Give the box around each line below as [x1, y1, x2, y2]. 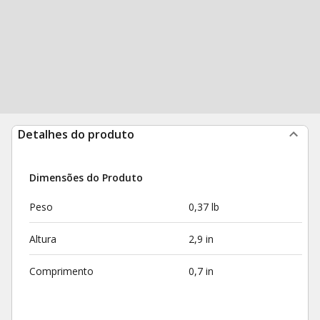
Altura [29, 232, 56, 246]
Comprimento [29, 264, 94, 278]
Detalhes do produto [18, 126, 134, 142]
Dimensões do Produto [29, 171, 143, 184]
